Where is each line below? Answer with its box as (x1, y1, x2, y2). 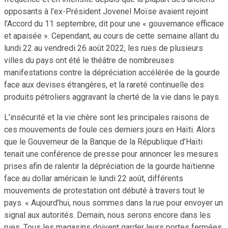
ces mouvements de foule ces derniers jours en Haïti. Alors (4, 124, 215, 134)
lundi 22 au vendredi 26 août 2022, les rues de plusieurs (4, 43, 203, 53)
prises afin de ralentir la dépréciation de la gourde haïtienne (4, 161, 215, 171)
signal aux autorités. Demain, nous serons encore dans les (4, 210, 211, 220)
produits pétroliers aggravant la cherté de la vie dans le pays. (4, 92, 220, 102)
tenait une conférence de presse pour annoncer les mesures (4, 149, 218, 159)
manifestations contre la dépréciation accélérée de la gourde (4, 67, 220, 77)
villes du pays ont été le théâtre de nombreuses (4, 55, 174, 65)
